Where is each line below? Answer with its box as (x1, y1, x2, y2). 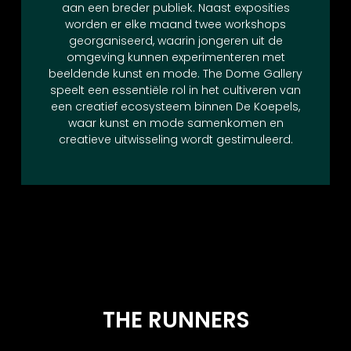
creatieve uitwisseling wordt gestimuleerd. (58, 131, 293, 147)
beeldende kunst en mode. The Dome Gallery (49, 65, 302, 81)
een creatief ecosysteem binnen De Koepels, (51, 98, 300, 114)
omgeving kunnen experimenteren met (66, 49, 285, 65)
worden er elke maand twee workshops (65, 16, 286, 32)
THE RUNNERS (102, 304, 249, 335)
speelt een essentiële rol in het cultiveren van (50, 81, 301, 98)
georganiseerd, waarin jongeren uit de (68, 32, 283, 49)
